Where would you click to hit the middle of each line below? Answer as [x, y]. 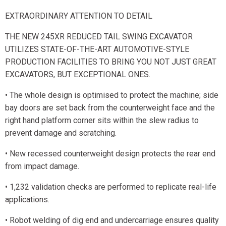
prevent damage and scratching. [61, 133]
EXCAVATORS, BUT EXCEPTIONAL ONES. [78, 74]
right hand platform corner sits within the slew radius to [102, 120]
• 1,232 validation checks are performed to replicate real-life [111, 187]
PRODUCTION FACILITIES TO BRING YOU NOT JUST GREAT [111, 62]
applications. [27, 200]
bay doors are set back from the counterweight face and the [110, 108]
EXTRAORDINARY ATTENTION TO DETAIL [79, 16]
